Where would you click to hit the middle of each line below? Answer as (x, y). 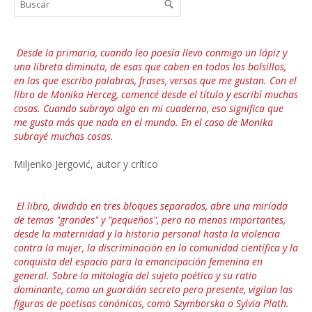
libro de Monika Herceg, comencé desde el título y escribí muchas (156, 95)
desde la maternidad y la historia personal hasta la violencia (147, 234)
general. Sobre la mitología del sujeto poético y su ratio (135, 276)
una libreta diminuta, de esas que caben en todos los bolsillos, (150, 67)
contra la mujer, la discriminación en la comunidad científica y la (156, 248)
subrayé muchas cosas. (64, 136)
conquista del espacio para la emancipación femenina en (138, 262)
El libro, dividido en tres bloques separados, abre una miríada (151, 206)
